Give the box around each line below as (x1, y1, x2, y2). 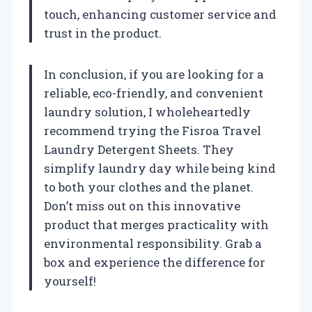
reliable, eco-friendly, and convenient (44, 84, 263, 101)
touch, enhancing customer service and (44, 6, 276, 22)
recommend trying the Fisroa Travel (44, 122, 261, 139)
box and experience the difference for (44, 253, 265, 270)
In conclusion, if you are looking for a (44, 65, 264, 82)
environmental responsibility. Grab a (44, 235, 262, 251)
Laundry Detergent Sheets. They (44, 141, 234, 157)
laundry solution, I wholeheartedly (44, 103, 251, 120)
